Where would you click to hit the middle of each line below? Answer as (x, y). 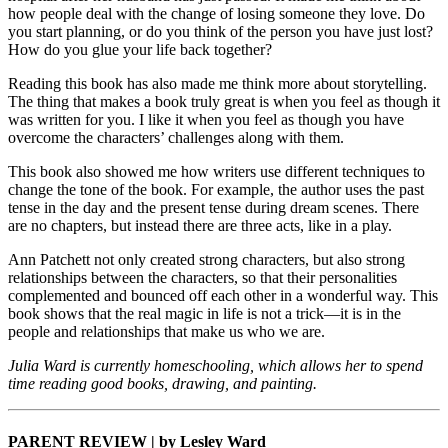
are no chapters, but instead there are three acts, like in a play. (200, 226)
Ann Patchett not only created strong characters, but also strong (206, 260)
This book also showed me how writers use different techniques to (216, 172)
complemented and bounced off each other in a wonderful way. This (223, 296)
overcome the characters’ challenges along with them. (176, 138)
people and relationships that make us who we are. (166, 332)
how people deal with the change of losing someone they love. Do (216, 14)
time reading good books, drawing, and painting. (162, 384)
